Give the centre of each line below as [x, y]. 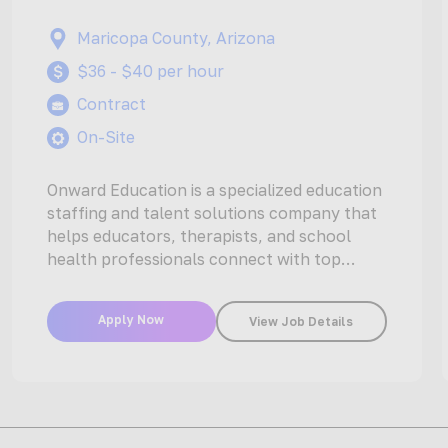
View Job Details [301, 322]
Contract [111, 104]
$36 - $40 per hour [150, 71]
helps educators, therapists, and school [198, 236]
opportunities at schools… [147, 282]
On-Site [105, 137]
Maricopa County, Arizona [175, 38]
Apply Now [131, 320]
